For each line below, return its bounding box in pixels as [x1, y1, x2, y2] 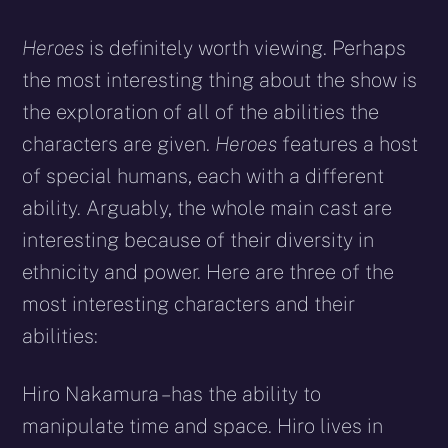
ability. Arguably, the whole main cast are [22, 196, 393, 221]
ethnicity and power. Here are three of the [22, 260, 395, 285]
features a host [277, 132, 419, 157]
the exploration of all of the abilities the [22, 100, 380, 125]
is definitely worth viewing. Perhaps [89, 36, 407, 61]
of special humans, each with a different [22, 164, 385, 189]
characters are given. [22, 132, 216, 157]
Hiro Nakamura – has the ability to [22, 382, 322, 407]
